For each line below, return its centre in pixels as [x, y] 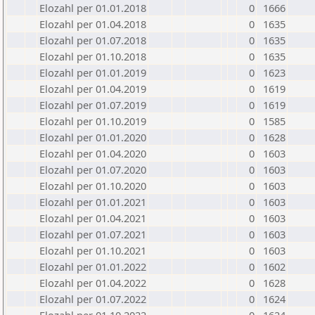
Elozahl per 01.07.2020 [93, 169]
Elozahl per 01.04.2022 [93, 283]
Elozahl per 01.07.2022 [93, 299]
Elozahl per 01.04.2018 [93, 24]
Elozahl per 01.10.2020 [93, 186]
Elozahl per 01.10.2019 [93, 121]
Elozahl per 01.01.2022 [93, 266]
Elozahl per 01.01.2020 [93, 137]
